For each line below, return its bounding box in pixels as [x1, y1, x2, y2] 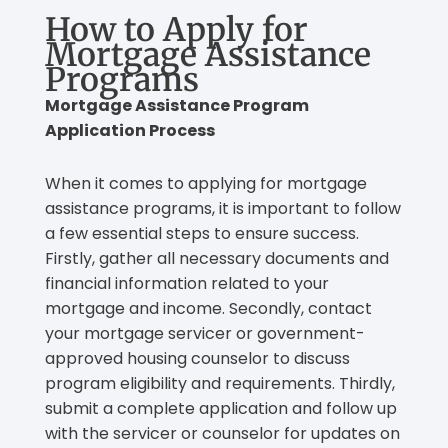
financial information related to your [45, 271, 329, 295]
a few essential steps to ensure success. [45, 221, 359, 245]
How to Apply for [45, 9, 308, 50]
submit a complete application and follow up [45, 396, 397, 420]
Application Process [45, 118, 215, 142]
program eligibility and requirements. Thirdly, [45, 371, 395, 395]
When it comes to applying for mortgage [45, 171, 367, 195]
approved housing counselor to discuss [45, 346, 350, 370]
